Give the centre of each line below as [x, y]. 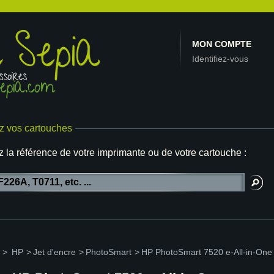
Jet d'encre [54, 252]
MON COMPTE [222, 44]
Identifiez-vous [220, 59]
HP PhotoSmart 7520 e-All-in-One [207, 252]
